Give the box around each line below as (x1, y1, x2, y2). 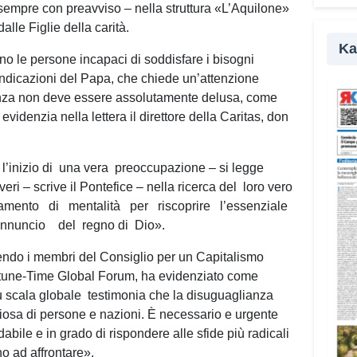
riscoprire (158, 199, 214, 213)
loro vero (243, 180, 292, 194)
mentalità (69, 199, 124, 213)
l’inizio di (2, 161, 53, 175)
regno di (82, 218, 128, 232)
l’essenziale (220, 199, 291, 213)
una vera (59, 161, 108, 175)
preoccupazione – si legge (115, 161, 264, 175)
